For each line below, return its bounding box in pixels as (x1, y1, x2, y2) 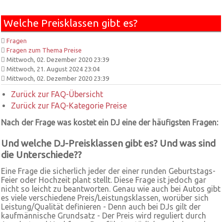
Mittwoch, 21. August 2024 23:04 (5, 65, 100, 72)
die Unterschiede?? (1, 149, 82, 160)
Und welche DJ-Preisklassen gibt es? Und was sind (1, 138, 216, 149)
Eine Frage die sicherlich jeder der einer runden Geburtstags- (1, 166, 216, 175)
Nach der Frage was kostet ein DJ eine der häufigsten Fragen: (1, 118, 218, 127)
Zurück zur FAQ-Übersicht (11, 90, 103, 99)
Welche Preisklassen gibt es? (3, 17, 138, 29)
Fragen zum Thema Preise (6, 47, 82, 54)
